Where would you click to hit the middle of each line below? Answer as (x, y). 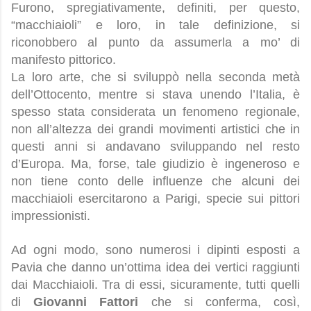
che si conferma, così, (219, 302)
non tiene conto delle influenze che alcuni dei (155, 182)
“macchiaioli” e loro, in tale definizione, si (155, 25)
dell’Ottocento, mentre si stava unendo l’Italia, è (155, 95)
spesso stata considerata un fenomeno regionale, (155, 112)
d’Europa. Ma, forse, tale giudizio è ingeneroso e (155, 164)
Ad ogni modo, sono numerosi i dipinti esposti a (155, 250)
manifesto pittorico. (65, 60)
